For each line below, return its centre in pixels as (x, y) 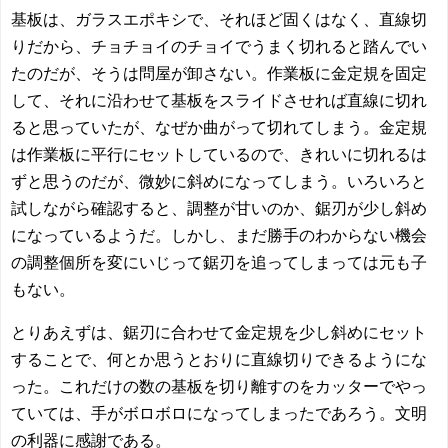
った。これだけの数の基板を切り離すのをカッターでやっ (219, 386)
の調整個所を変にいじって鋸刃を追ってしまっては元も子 (219, 262)
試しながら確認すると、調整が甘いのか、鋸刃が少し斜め (219, 208)
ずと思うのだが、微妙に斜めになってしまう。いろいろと (219, 181)
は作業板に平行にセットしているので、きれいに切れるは (219, 154)
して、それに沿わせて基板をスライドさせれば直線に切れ (219, 100)
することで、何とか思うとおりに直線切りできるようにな (219, 359)
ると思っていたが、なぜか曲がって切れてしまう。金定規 (219, 127)
